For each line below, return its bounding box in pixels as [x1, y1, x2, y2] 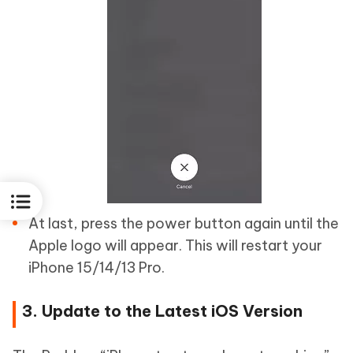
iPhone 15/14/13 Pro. [28, 258, 165, 277]
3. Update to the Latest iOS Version [22, 301, 303, 321]
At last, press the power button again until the [28, 214, 339, 233]
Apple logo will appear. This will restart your [28, 236, 322, 255]
